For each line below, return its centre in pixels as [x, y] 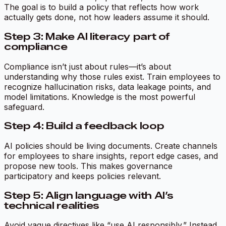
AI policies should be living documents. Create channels [111, 146]
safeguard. [24, 107]
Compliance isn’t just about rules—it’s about [88, 66]
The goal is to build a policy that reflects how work [101, 7]
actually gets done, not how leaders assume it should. [107, 17]
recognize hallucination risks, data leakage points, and [107, 87]
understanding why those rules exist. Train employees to [112, 76]
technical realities [52, 205]
